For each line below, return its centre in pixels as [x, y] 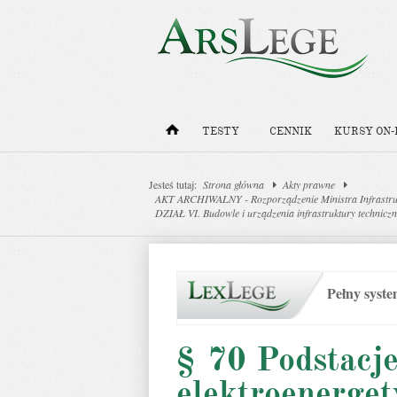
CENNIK [291, 132]
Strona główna [234, 184]
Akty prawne [309, 184]
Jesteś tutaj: [173, 184]
